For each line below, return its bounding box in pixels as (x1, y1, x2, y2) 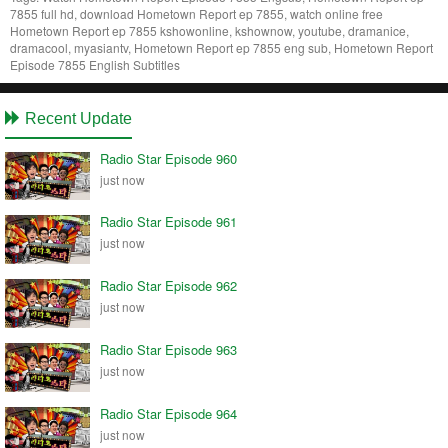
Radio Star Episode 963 (100, 340, 237, 360)
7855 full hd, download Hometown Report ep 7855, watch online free (10, 4, 383, 22)
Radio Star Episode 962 (100, 276, 237, 296)
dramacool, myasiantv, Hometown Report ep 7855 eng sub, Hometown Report (10, 38, 433, 56)
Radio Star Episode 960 (100, 148, 237, 168)
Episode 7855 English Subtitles (10, 55, 180, 73)
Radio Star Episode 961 (100, 212, 237, 232)
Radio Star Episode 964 (100, 404, 237, 424)
